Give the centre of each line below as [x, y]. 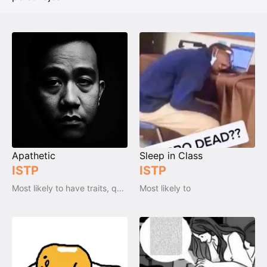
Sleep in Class [171, 155]
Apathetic [34, 155]
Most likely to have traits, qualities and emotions [120, 188]
